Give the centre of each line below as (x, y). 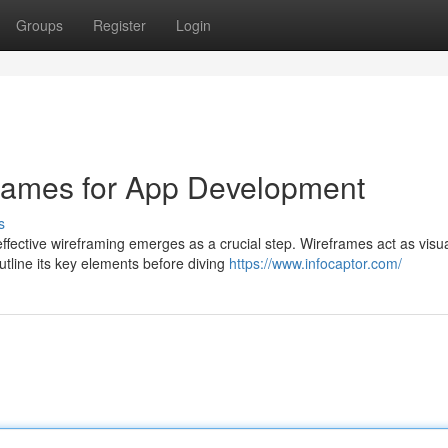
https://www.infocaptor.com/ (315, 263)
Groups (39, 25)
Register (119, 25)
